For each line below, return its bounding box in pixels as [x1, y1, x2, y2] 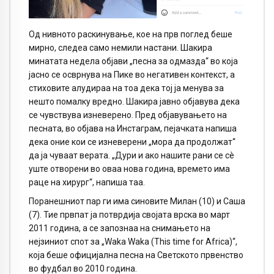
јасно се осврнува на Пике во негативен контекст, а [29, 70, 235, 80]
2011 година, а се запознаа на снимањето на [29, 223, 210, 233]
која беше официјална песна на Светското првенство [29, 250, 243, 260]
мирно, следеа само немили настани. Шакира [29, 43, 212, 53]
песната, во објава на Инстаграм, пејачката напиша [29, 124, 237, 134]
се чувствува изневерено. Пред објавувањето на [29, 110, 227, 120]
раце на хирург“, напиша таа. [29, 177, 145, 188]
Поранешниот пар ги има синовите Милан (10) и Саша [29, 196, 245, 206]
